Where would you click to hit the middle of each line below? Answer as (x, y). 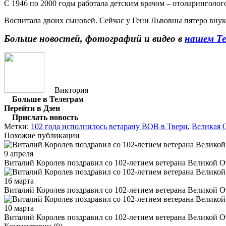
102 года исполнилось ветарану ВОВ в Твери (109, 126)
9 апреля (19, 153)
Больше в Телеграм (48, 99)
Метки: (17, 126)
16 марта (19, 181)
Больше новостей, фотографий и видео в (94, 38)
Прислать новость (45, 117)
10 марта (19, 208)
